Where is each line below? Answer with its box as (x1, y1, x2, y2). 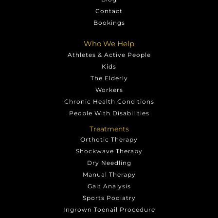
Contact (95, 7, 123, 15)
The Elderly (90, 74, 128, 82)
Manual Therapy (82, 170, 136, 178)
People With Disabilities (69, 109, 149, 117)
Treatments (89, 125, 129, 133)
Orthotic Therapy (80, 135, 138, 143)
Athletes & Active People (67, 51, 151, 58)
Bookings (93, 18, 125, 26)
